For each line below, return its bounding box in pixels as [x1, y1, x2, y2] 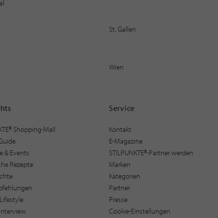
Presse [109, 194, 127, 204]
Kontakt [109, 124, 131, 134]
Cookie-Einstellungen [109, 206, 170, 216]
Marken [109, 159, 130, 169]
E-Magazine [109, 136, 143, 145]
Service [109, 103, 135, 113]
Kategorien [109, 171, 140, 181]
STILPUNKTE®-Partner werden [109, 147, 193, 157]
